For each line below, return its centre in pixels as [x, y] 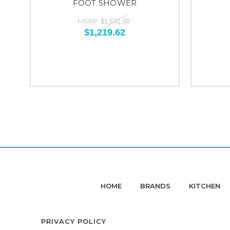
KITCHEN [205, 186]
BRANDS [155, 186]
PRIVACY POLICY [74, 221]
